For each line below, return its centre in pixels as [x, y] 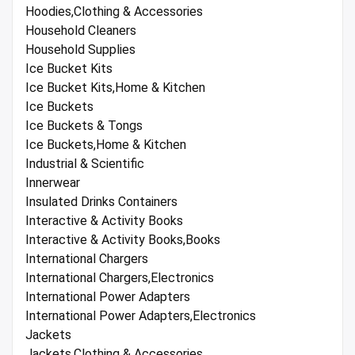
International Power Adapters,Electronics [141, 316]
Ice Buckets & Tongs [84, 126]
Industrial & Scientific [85, 164]
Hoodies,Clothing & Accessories [114, 12]
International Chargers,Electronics [120, 278]
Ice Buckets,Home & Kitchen [106, 145]
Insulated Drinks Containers [101, 202]
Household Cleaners [81, 31]
